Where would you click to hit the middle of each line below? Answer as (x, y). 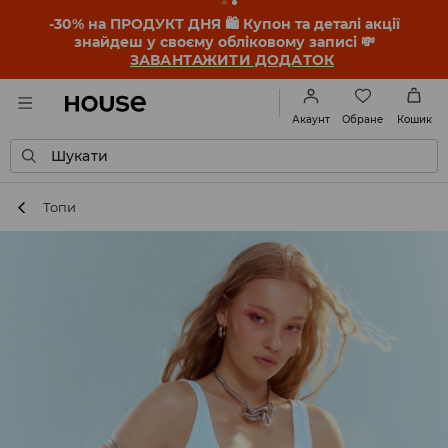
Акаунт (311, 119)
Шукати (79, 156)
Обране (362, 119)
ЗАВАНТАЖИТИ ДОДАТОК (232, 60)
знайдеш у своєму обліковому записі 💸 (224, 42)
